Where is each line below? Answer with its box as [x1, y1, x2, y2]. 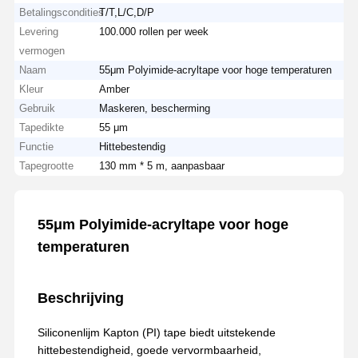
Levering [19, 25, 59, 38]
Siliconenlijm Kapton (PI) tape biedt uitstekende [37, 325, 276, 339]
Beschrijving [37, 289, 124, 306]
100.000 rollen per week [99, 25, 209, 38]
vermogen [19, 44, 66, 57]
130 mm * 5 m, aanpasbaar [99, 159, 225, 172]
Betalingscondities [19, 6, 105, 18]
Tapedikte [19, 121, 65, 133]
